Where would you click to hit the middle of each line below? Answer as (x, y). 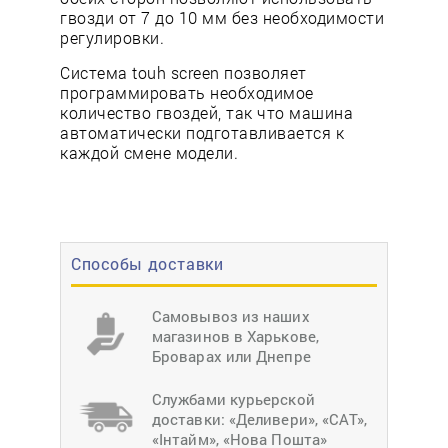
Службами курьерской (233, 399)
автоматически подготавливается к (202, 133)
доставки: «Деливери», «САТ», (260, 419)
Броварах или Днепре (231, 356)
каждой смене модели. (149, 153)
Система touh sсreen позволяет (183, 73)
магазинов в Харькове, (235, 336)
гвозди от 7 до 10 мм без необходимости (222, 18)
